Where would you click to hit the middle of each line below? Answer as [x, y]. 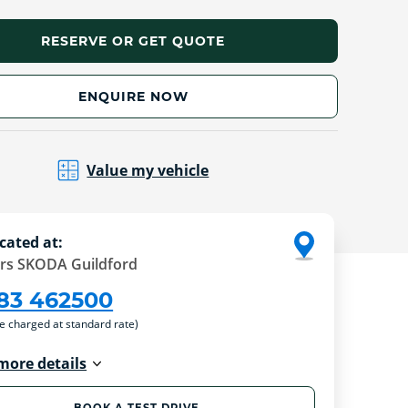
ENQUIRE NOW [133, 96]
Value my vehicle [148, 170]
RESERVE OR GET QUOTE [133, 41]
